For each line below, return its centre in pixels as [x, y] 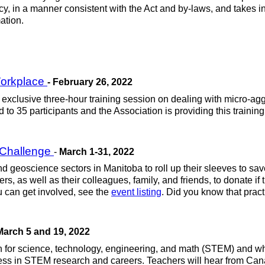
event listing [136, 192]
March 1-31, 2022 [97, 152]
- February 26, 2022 [90, 82]
